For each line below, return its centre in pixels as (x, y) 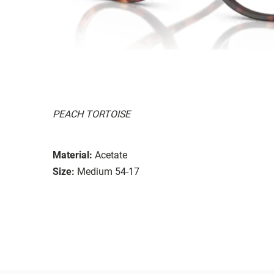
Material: (72, 155)
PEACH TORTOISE (91, 114)
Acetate (111, 155)
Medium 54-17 (108, 171)
